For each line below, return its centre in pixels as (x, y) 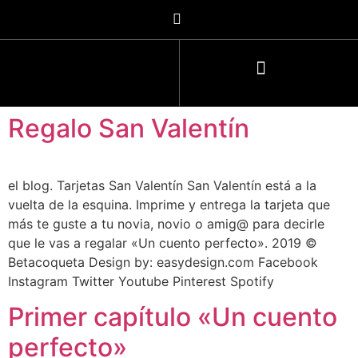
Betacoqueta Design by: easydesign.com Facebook (163, 262)
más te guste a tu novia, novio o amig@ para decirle (166, 224)
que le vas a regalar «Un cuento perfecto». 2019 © (163, 243)
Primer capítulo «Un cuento (173, 317)
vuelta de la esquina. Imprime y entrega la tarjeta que (169, 205)
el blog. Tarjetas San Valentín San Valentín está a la (162, 185)
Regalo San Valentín (129, 128)
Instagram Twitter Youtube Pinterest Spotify (141, 281)
